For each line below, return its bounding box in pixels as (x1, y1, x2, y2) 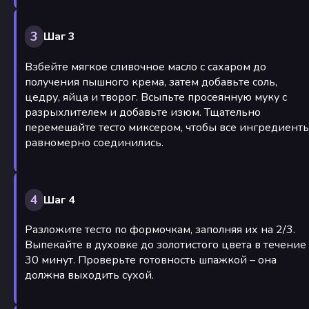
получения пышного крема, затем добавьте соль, (25, 74, 277, 90)
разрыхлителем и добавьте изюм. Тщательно (25, 104, 261, 120)
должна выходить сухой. (25, 268, 154, 283)
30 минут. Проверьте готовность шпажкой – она (25, 252, 277, 268)
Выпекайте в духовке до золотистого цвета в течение (25, 237, 306, 253)
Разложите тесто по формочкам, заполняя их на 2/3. (25, 222, 295, 238)
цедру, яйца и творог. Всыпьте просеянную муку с (25, 89, 287, 105)
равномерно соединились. (25, 134, 163, 150)
